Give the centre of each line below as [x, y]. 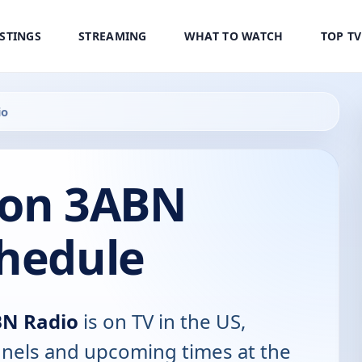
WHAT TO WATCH [234, 36]
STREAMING [113, 36]
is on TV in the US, [162, 322]
